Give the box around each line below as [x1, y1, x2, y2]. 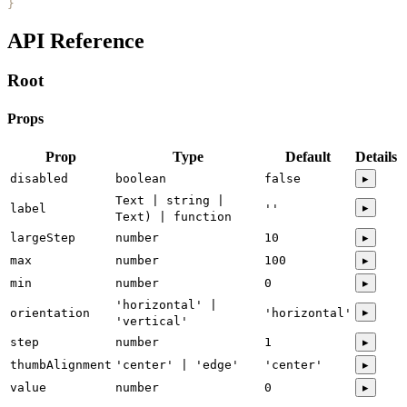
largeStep [10, 230, 75, 244]
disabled [10, 171, 68, 185]
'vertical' [115, 313, 188, 328]
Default [285, 148, 331, 164]
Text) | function [115, 209, 232, 223]
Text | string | [115, 193, 224, 207]
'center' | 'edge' [115, 357, 239, 372]
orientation [10, 305, 90, 320]
